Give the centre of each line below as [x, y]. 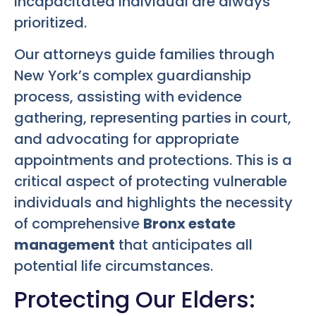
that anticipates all [184, 244]
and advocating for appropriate [127, 139]
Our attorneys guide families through [144, 54]
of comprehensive [79, 223]
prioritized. [50, 23]
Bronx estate [189, 223]
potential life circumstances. [114, 266]
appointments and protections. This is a [153, 160]
